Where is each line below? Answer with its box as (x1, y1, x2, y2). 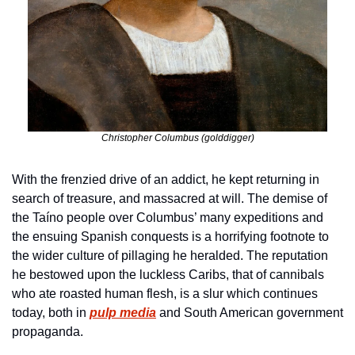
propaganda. (12, 324, 83, 338)
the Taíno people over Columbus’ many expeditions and (12, 210, 323, 224)
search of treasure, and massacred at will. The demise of (12, 191, 327, 205)
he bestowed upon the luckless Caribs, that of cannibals (12, 267, 324, 281)
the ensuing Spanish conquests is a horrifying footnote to (12, 229, 329, 243)
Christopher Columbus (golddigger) (101, 132, 254, 143)
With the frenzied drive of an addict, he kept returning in (12, 172, 319, 186)
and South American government (156, 305, 343, 319)
